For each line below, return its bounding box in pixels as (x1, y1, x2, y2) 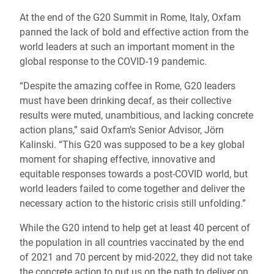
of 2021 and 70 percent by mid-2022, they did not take (20, 251, 252, 263)
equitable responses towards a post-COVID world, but (20, 168, 248, 180)
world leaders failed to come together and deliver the (20, 183, 245, 194)
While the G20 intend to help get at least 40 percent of (20, 222, 250, 234)
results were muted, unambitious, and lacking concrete (20, 109, 253, 121)
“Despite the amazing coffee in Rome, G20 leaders (20, 80, 235, 92)
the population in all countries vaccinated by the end (20, 237, 244, 248)
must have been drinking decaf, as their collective (20, 95, 231, 106)
